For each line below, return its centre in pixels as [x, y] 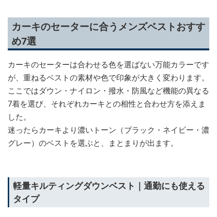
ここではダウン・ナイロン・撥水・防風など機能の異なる [108, 90]
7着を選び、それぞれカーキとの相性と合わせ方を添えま [107, 103]
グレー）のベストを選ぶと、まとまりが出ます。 [93, 143]
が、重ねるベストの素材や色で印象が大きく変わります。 [108, 77]
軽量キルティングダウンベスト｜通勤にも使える [109, 185]
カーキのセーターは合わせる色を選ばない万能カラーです [108, 64]
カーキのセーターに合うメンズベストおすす [108, 26]
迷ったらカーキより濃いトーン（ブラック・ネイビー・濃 [108, 130]
